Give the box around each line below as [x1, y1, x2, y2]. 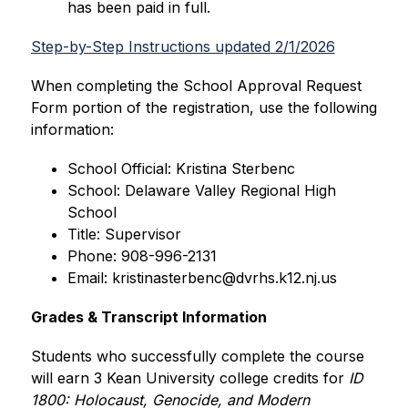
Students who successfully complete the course [30, 347, 364, 366]
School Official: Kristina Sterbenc [66, 159, 295, 178]
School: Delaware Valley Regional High [66, 181, 336, 200]
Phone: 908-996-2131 [66, 247, 217, 266]
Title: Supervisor [66, 225, 181, 244]
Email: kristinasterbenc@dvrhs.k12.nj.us [66, 269, 337, 288]
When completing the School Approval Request [30, 76, 362, 96]
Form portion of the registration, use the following [30, 98, 377, 117]
